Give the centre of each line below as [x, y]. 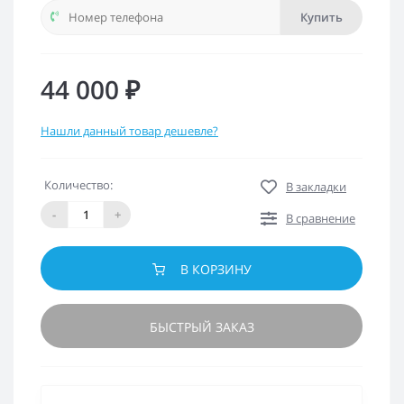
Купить [321, 17]
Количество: [78, 185]
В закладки [316, 187]
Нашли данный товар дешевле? [129, 131]
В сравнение [321, 218]
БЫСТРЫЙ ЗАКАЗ [202, 327]
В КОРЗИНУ [216, 269]
